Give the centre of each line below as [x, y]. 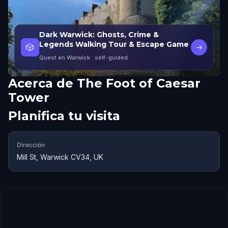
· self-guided [109, 58]
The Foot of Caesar [139, 83]
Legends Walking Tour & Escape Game [114, 44]
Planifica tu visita [64, 116]
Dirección [31, 145]
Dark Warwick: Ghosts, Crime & [99, 35]
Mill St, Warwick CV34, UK [60, 157]
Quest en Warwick [65, 58]
